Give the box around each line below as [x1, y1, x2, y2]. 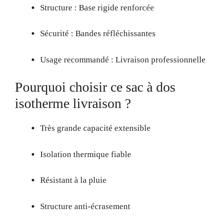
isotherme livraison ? [15, 96, 131, 111]
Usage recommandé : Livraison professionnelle [40, 55, 206, 64]
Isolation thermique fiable [40, 149, 131, 159]
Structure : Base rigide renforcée [40, 2, 154, 12]
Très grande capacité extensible [40, 123, 151, 133]
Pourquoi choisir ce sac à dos [15, 79, 175, 95]
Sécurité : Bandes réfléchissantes [40, 29, 156, 38]
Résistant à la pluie [40, 175, 107, 185]
